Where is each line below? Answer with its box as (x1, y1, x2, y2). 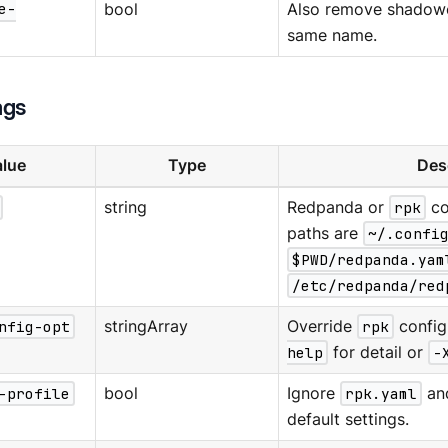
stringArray (103, 316, 188, 336)
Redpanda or (286, 197, 389, 217)
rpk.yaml (344, 383, 417, 403)
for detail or (327, 342, 428, 362)
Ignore (286, 383, 340, 403)
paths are (286, 223, 363, 243)
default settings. (286, 409, 409, 429)
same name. (286, 25, 377, 45)
